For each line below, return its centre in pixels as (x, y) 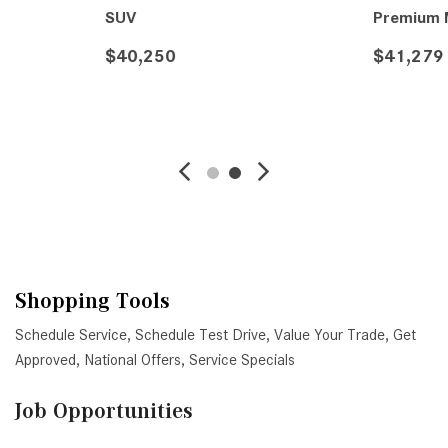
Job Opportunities (103, 411)
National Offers (132, 360)
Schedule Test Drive (200, 335)
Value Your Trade (329, 335)
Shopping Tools (92, 301)
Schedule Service (70, 335)
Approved (45, 360)
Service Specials (241, 360)
